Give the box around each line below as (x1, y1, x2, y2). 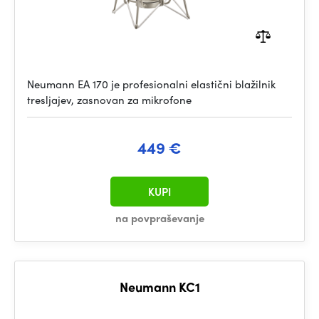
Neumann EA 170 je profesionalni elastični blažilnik (27, 76, 276, 92)
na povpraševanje (115, 210, 204, 226)
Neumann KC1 (119, 278, 200, 296)
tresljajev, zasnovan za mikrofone (27, 92, 192, 108)
